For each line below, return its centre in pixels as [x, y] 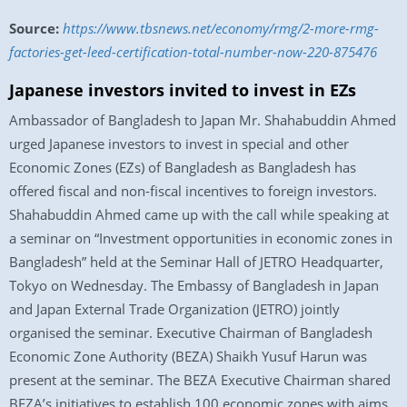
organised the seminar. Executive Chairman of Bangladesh [191, 333]
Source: [34, 28]
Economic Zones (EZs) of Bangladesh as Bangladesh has [183, 167]
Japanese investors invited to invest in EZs [183, 90]
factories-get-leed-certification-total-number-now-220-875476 [193, 52]
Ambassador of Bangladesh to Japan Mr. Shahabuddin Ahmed [203, 120]
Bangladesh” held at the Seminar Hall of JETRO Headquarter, [196, 262]
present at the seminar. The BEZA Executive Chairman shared [200, 380]
